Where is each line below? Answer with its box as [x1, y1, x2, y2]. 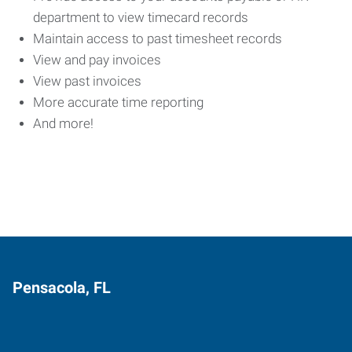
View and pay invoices [33, 52, 164, 68]
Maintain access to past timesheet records [33, 31, 285, 46]
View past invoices [33, 73, 145, 89]
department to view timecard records [33, 9, 251, 25]
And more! [33, 115, 97, 131]
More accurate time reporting [33, 94, 207, 110]
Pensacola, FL [13, 278, 111, 297]
